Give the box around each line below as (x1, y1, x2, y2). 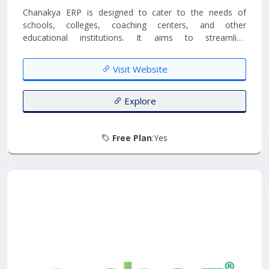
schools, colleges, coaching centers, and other (23, 19, 246, 31)
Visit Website (110, 63, 168, 75)
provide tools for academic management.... (23, 57, 189, 68)
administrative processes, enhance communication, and (23, 44, 246, 56)
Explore (121, 95, 156, 107)
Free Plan (112, 132, 152, 144)
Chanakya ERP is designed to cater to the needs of (23, 7, 246, 18)
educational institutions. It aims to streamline (23, 32, 246, 43)
